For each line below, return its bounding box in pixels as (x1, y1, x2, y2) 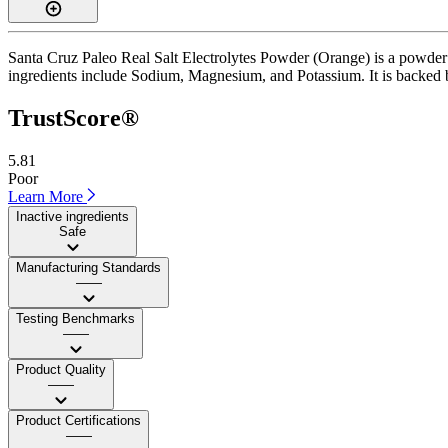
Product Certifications (16, 412, 141, 428)
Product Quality (16, 361, 106, 377)
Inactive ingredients (16, 208, 129, 224)
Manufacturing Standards (16, 259, 161, 275)
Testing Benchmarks (16, 310, 135, 326)
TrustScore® (8, 104, 139, 131)
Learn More (8, 187, 87, 205)
